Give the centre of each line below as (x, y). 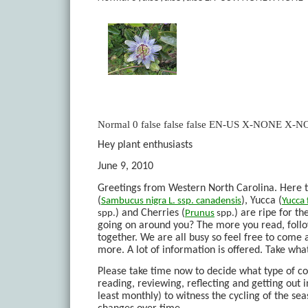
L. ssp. (181, 201)
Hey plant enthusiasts (145, 145)
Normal (114, 125)
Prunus (200, 213)
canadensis (219, 201)
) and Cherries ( (150, 213)
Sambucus (122, 201)
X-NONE (262, 125)
